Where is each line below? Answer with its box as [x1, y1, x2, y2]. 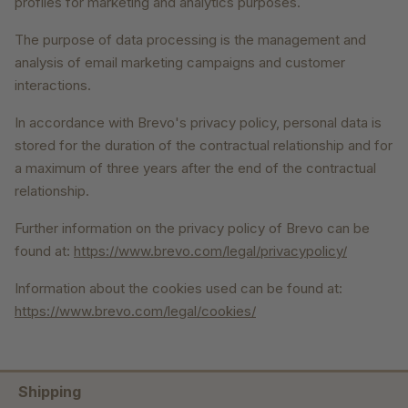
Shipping [18, 382, 81, 402]
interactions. [15, 76, 91, 95]
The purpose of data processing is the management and [15, 31, 366, 49]
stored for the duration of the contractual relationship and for [15, 137, 393, 155]
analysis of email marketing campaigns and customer [15, 54, 345, 72]
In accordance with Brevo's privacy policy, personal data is [15, 114, 382, 132]
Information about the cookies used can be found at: [15, 280, 342, 298]
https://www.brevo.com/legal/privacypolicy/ [74, 242, 347, 260]
